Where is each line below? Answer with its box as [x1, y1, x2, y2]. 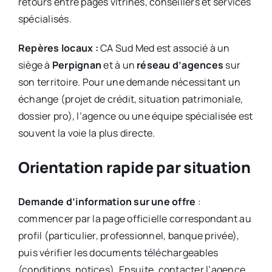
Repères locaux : [18, 41, 98, 55]
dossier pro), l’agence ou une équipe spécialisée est [18, 109, 253, 123]
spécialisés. [18, 12, 72, 26]
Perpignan [52, 58, 102, 72]
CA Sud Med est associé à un [98, 41, 230, 55]
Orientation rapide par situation [18, 157, 251, 178]
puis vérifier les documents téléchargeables [18, 246, 219, 260]
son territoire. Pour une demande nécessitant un [18, 75, 241, 89]
